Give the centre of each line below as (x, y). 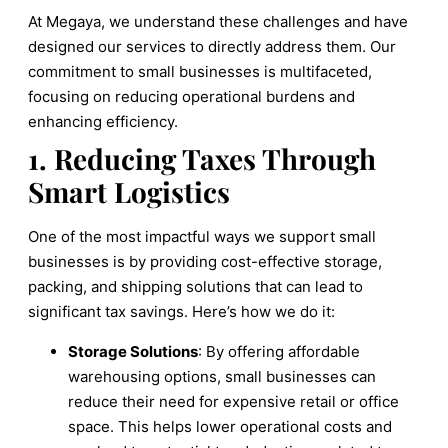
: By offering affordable (279, 351)
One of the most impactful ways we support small (202, 236)
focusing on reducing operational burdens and (191, 96)
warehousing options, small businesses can (222, 376)
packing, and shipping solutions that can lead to (195, 286)
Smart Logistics (129, 191)
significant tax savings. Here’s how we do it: (181, 311)
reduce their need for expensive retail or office (233, 401)
